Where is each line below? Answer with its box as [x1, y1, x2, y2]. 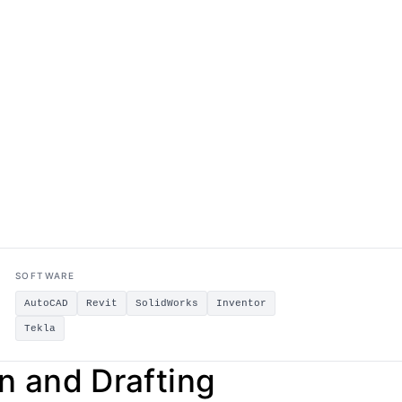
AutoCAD [23, 298, 68, 309]
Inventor [215, 298, 267, 309]
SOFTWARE [14, 270, 75, 281]
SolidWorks [135, 298, 198, 309]
